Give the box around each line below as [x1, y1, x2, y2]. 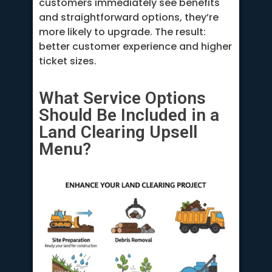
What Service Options [39, 87, 206, 108]
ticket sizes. [39, 54, 97, 69]
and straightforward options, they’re [39, 10, 219, 25]
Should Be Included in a [39, 104, 219, 125]
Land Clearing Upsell [39, 121, 197, 142]
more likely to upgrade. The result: [39, 25, 206, 39]
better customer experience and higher [39, 39, 232, 54]
